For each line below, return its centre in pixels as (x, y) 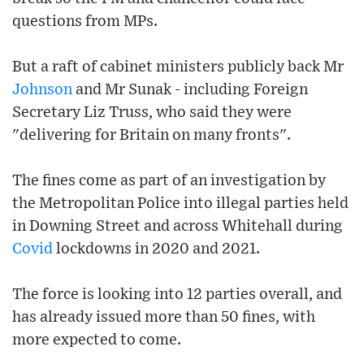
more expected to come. (97, 340)
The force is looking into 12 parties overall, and (177, 295)
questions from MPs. (85, 22)
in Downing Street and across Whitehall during (178, 227)
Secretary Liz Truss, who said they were (152, 113)
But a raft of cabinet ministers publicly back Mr (178, 67)
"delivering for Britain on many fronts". (152, 136)
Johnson (42, 90)
